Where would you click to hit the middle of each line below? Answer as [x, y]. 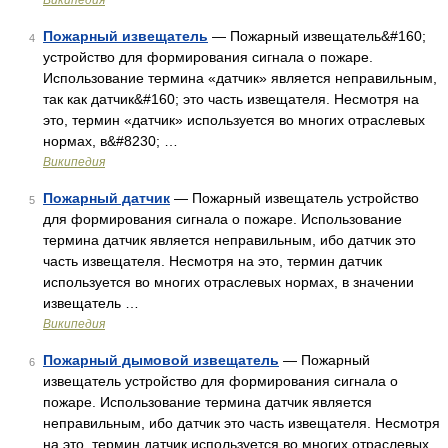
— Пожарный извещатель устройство [294, 198]
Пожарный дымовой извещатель [161, 360]
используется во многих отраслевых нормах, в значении [228, 282]
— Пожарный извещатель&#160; [317, 36]
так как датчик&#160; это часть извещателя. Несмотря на [231, 99]
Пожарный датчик [106, 198]
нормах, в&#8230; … [110, 141]
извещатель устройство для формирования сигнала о [220, 381]
